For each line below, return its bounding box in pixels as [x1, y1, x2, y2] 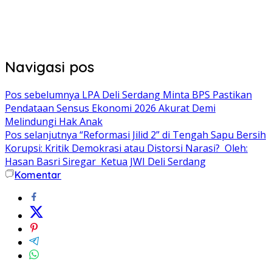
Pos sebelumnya [5, 88, 80, 102]
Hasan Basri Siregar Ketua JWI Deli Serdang [5, 155, 206, 169]
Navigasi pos [5, 58, 94, 76]
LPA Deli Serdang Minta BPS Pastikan [80, 88, 252, 102]
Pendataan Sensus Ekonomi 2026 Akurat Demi [5, 101, 216, 115]
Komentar [15, 169, 61, 182]
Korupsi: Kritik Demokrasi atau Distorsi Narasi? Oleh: [5, 141, 248, 155]
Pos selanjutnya [5, 128, 77, 142]
